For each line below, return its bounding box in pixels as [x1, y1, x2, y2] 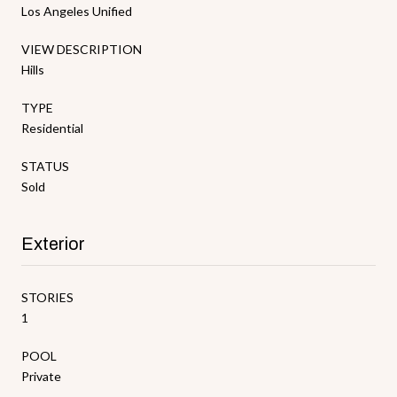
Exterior [21, 233, 85, 253]
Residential [21, 120, 83, 136]
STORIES [21, 289, 74, 305]
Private [21, 368, 61, 384]
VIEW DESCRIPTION [21, 41, 142, 57]
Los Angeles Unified [21, 3, 132, 19]
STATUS [21, 158, 69, 174]
